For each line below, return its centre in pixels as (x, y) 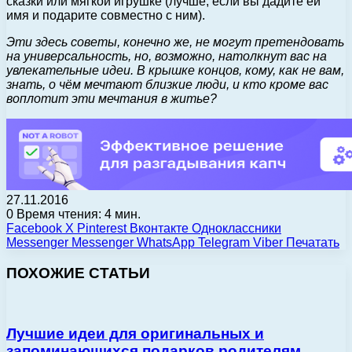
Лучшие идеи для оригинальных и (135, 333)
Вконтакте (159, 228)
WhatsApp (166, 242)
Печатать (313, 242)
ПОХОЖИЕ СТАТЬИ (78, 273)
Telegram (224, 242)
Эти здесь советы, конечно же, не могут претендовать (175, 42)
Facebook (34, 228)
